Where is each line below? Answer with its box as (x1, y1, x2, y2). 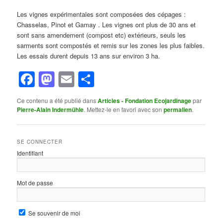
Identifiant (17, 149, 44, 158)
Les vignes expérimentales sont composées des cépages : (17, 9, 186, 19)
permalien (164, 105, 192, 114)
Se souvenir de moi (27, 209, 81, 218)
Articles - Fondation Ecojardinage (98, 96, 192, 106)
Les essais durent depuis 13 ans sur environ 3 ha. (17, 51, 161, 60)
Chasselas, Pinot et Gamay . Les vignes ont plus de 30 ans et (17, 19, 196, 29)
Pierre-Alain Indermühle (17, 105, 84, 114)
